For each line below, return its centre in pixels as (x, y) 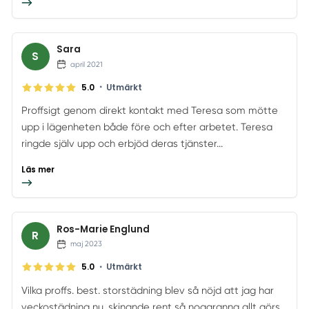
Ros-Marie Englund (103, 229)
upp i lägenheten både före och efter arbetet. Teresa (147, 127)
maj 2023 (87, 244)
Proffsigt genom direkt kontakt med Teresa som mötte (150, 111)
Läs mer (38, 169)
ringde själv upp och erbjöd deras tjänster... (122, 144)
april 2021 (87, 64)
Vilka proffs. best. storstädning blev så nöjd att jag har (148, 290)
